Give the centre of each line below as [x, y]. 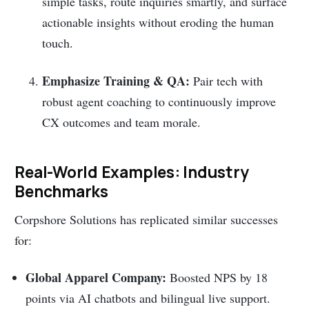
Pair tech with [227, 80]
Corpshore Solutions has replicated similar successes [147, 219]
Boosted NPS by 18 [217, 278]
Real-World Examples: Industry [132, 172]
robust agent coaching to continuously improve [159, 101]
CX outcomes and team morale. [122, 122]
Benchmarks [61, 191]
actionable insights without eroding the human [158, 22]
